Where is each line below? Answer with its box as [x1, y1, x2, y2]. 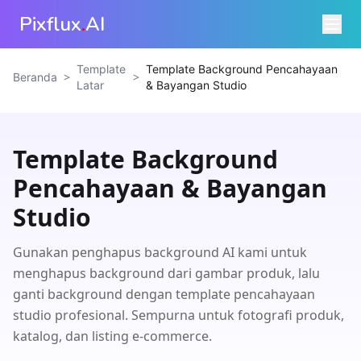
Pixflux [19, 11, 81, 37]
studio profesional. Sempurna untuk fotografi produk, [13, 306, 344, 324]
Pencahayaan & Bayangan [13, 172, 327, 205]
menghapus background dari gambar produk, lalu [13, 264, 320, 282]
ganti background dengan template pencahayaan [13, 285, 315, 303]
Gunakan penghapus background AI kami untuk [13, 243, 307, 261]
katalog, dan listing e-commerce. [13, 327, 212, 345]
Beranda [13, 70, 57, 84]
